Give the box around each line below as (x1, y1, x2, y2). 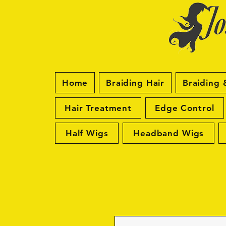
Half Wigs (65, 128, 108, 139)
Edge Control (155, 103, 214, 114)
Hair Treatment (65, 103, 132, 114)
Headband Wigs (133, 128, 204, 139)
